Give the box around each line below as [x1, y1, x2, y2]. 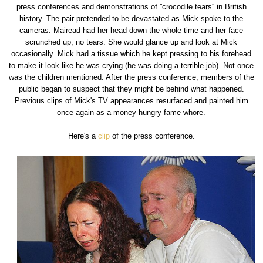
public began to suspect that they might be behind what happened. [18, 85, 244, 94]
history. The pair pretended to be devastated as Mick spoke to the [19, 14, 244, 23]
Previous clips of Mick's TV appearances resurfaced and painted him [14, 96, 248, 106]
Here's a [68, 131, 98, 141]
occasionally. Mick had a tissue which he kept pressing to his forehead [11, 49, 252, 59]
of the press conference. [109, 131, 195, 141]
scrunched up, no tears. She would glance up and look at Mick [25, 38, 238, 47]
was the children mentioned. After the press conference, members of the [8, 73, 254, 82]
